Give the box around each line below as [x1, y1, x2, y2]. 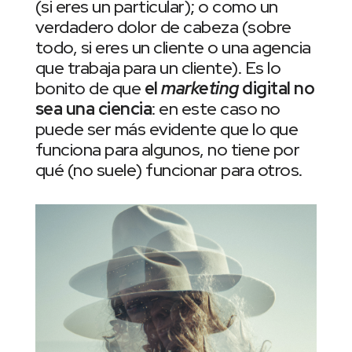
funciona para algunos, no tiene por [35, 138, 300, 162]
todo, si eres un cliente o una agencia [35, 36, 311, 60]
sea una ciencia [35, 97, 152, 121]
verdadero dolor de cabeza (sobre [35, 16, 291, 39]
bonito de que [35, 77, 145, 101]
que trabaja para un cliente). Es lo [35, 57, 281, 80]
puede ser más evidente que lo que [35, 118, 299, 141]
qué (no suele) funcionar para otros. [35, 159, 302, 182]
